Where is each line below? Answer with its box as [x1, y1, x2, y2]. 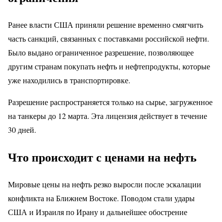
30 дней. [8, 124, 36, 135]
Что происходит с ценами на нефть [8, 148, 197, 166]
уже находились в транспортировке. [8, 75, 130, 86]
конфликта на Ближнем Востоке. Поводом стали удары [8, 193, 195, 204]
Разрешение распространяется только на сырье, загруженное [8, 97, 213, 108]
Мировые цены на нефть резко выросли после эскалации [8, 179, 201, 190]
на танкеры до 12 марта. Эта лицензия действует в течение [8, 111, 207, 121]
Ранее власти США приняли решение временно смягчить [8, 19, 203, 30]
